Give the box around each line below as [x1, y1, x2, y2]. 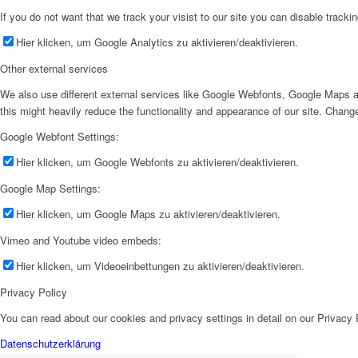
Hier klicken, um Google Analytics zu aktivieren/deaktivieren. [16, 34, 298, 50]
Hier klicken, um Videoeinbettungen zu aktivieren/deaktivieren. [16, 258, 304, 274]
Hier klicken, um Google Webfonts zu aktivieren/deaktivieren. [16, 154, 299, 170]
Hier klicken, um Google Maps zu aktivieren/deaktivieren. [16, 206, 280, 222]
